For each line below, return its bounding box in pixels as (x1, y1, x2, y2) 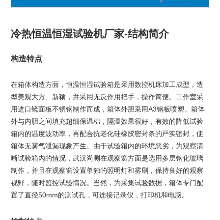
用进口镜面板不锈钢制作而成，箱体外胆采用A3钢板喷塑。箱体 (10, 105, 205, 113)
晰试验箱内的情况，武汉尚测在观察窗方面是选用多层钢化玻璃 (10, 154, 203, 163)
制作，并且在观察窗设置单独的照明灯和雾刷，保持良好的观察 (10, 166, 203, 175)
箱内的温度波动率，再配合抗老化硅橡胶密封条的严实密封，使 (10, 130, 203, 138)
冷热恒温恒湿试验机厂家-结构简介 (10, 28, 169, 40)
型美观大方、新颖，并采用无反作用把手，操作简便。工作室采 (10, 93, 203, 101)
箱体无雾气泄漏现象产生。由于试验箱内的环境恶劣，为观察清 (10, 142, 203, 150)
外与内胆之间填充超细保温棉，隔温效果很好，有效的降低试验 (10, 117, 203, 126)
